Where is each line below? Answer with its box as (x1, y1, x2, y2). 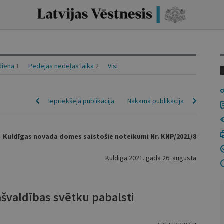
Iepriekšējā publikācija (48, 96, 114, 105)
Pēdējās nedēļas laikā (28, 61, 94, 70)
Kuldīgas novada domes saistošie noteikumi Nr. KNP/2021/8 (2, 132, 196, 141)
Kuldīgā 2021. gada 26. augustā (105, 153, 196, 162)
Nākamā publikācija (127, 96, 184, 105)
